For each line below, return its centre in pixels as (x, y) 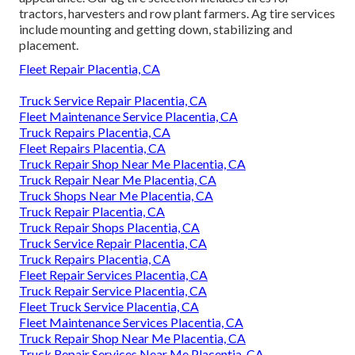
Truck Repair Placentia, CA (92, 211)
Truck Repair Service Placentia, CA (113, 290)
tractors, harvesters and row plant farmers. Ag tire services (177, 13)
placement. (49, 44)
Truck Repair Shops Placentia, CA (109, 227)
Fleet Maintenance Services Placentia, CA (131, 322)
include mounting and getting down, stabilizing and (156, 29)
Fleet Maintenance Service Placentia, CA (128, 116)
